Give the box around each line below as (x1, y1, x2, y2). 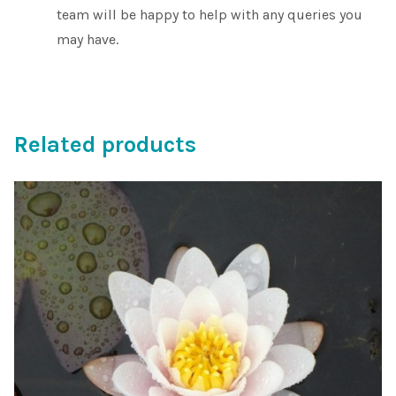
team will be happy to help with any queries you (57, 5, 362, 23)
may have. (57, 30, 118, 48)
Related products (14, 131, 196, 159)
